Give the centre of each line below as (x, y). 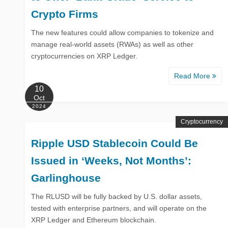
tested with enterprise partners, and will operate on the (119, 208)
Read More (193, 76)
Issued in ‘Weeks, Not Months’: (111, 160)
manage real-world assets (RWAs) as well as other (112, 44)
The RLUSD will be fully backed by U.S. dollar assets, (117, 196)
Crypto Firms (65, 14)
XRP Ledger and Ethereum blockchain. (94, 220)
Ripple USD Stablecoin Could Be (115, 143)
